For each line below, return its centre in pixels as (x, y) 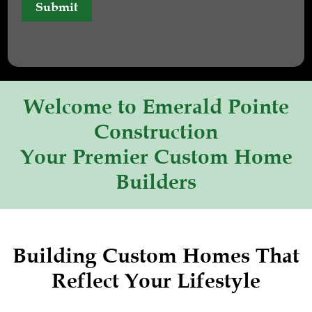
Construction (156, 132)
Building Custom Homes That (156, 256)
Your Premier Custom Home (156, 157)
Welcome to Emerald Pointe (156, 107)
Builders (156, 182)
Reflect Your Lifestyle (156, 281)
